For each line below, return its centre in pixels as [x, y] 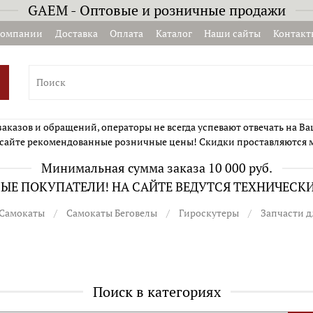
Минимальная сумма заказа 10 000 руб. [156, 168]
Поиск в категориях [156, 291]
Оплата [127, 33]
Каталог [174, 33]
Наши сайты [233, 33]
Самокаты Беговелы [112, 213]
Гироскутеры [209, 213]
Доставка [76, 33]
